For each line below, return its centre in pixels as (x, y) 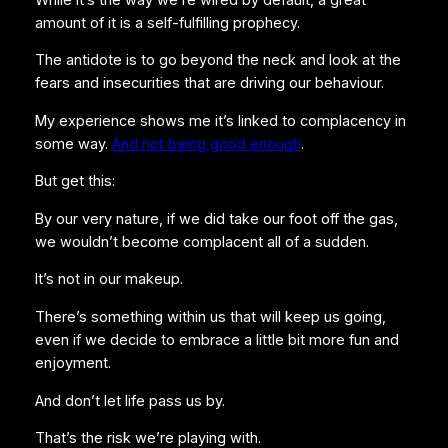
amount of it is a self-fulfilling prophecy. (167, 22)
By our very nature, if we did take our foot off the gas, (216, 218)
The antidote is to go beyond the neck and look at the (217, 60)
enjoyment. (72, 362)
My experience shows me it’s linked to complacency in (220, 120)
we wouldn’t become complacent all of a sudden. (201, 241)
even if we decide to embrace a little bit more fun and (216, 339)
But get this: (74, 181)
